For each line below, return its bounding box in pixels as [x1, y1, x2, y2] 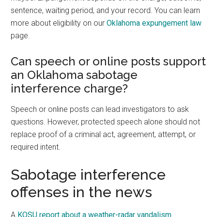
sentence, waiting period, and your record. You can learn [11, 6, 201, 15]
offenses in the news [11, 184, 153, 201]
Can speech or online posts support [11, 54, 206, 68]
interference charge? [11, 81, 128, 95]
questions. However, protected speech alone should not [11, 117, 201, 126]
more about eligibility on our [11, 18, 107, 28]
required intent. [11, 142, 61, 152]
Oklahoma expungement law [107, 18, 202, 28]
